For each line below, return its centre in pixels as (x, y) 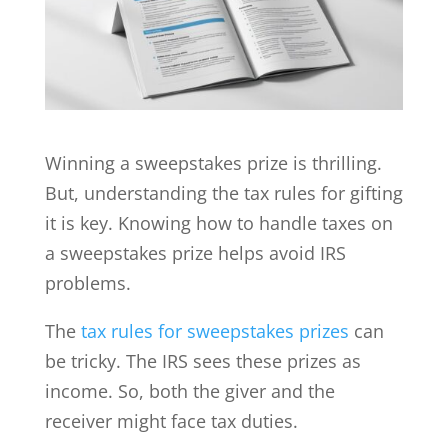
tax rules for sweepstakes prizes (214, 330)
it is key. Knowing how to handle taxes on (218, 222)
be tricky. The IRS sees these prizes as (202, 360)
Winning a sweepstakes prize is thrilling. (213, 162)
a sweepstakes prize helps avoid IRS (195, 252)
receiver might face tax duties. (171, 420)
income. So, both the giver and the (189, 390)
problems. (87, 282)
